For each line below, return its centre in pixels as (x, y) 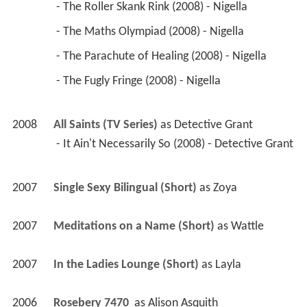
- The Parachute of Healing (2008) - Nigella (162, 56)
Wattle (247, 226)
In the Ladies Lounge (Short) (126, 265)
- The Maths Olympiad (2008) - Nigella (151, 32)
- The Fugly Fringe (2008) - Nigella (139, 81)
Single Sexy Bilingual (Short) (125, 188)
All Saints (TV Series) (105, 125)
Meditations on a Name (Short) (134, 226)
